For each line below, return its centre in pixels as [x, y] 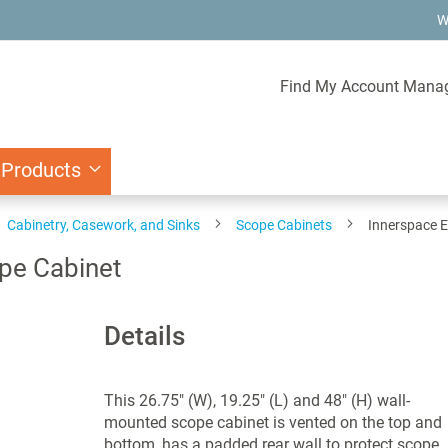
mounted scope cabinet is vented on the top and [272, 422]
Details [144, 336]
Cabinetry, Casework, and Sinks [103, 225]
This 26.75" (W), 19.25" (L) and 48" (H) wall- [256, 400]
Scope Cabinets [284, 225]
